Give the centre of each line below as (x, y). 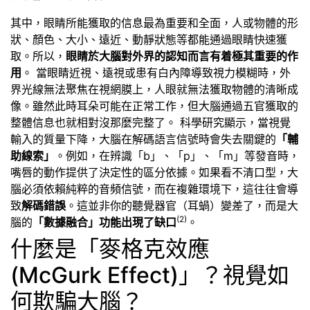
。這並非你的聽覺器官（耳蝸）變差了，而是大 (182, 206)
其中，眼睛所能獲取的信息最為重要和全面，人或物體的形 (154, 23)
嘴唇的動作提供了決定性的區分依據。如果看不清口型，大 (154, 173)
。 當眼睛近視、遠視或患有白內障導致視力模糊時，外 (156, 73)
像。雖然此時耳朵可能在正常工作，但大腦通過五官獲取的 (154, 106)
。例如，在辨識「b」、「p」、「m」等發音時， (177, 156)
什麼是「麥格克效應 (110, 249)
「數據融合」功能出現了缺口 (104, 222)
